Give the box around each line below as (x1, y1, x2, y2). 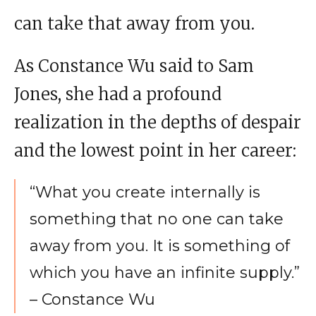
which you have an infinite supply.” (30, 262, 300, 282)
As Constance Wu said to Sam (14, 54, 254, 77)
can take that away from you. (14, 12, 255, 35)
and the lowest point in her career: (14, 139, 296, 162)
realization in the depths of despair (14, 111, 301, 133)
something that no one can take (30, 209, 284, 229)
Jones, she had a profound (14, 83, 221, 105)
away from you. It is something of (30, 236, 290, 255)
